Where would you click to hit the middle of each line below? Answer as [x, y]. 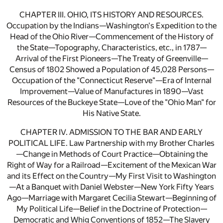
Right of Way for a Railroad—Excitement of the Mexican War [111, 165]
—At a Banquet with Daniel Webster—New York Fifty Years [111, 187]
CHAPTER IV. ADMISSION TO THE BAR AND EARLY [111, 132]
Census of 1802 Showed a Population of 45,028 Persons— [111, 70]
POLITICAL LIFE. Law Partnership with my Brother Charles [111, 143]
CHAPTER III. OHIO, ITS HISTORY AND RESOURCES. [111, 15]
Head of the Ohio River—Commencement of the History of [111, 37]
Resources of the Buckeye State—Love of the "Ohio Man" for [111, 103]
